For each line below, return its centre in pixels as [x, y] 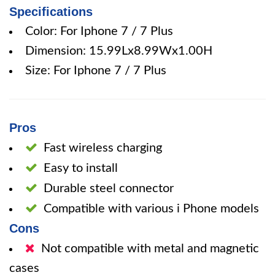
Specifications [51, 12]
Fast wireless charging [103, 148]
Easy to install [81, 168]
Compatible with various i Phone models [151, 209]
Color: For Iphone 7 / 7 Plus [99, 31]
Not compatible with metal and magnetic [150, 249]
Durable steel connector [109, 188]
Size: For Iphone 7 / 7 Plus [96, 71]
